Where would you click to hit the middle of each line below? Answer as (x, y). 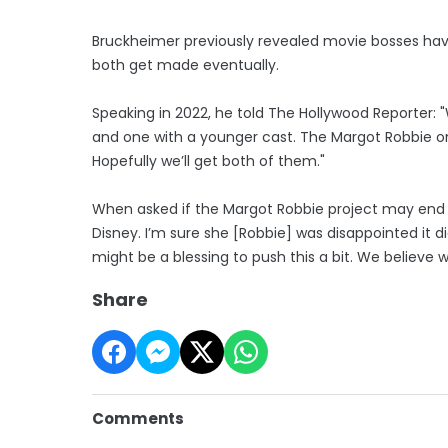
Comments (138, 418)
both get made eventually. (185, 64)
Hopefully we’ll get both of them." (208, 160)
